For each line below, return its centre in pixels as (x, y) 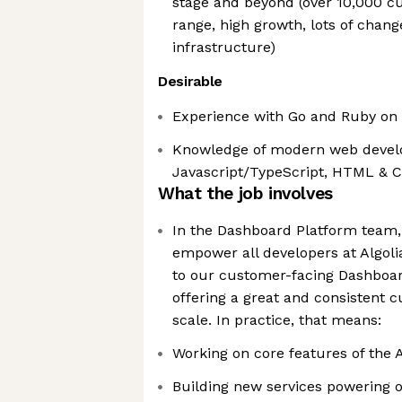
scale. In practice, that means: (277, 320)
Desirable (191, 81)
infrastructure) (224, 47)
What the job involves (245, 193)
